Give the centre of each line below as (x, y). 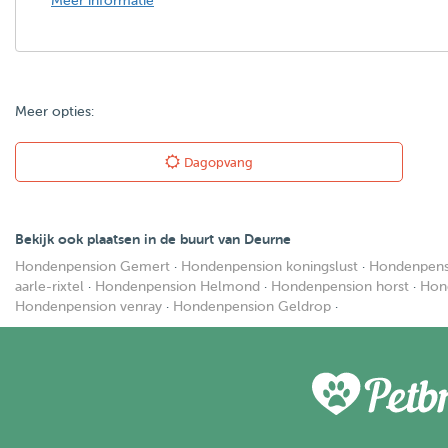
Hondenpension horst (340, 286)
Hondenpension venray (88, 306)
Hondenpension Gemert (92, 266)
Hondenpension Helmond (177, 286)
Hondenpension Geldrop (252, 306)
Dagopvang (219, 162)
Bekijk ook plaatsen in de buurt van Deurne (153, 239)
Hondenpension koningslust (269, 266)
